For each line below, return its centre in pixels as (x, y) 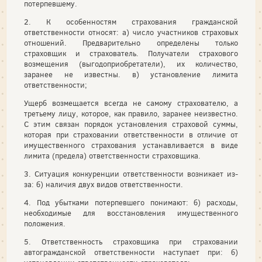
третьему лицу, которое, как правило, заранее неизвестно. (131, 113)
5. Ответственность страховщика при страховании (131, 242)
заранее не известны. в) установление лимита (131, 74)
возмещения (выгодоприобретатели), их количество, (131, 64)
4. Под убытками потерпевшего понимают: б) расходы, (131, 202)
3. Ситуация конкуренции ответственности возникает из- (131, 174)
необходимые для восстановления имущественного (131, 213)
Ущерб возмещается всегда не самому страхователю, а (131, 103)
